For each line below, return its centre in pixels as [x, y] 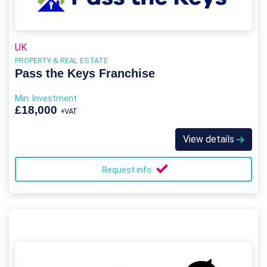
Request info [128, 170]
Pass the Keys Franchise [85, 73]
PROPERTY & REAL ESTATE [61, 60]
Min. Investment [46, 98]
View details [210, 139]
